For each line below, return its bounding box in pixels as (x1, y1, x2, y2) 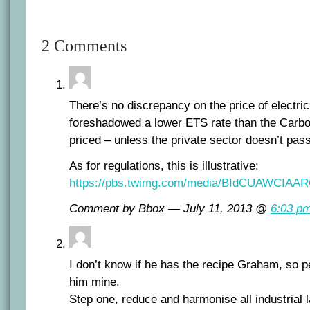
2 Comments (42, 36, 127, 55)
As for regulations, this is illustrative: (69, 158, 259, 172)
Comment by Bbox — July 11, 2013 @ (69, 201, 271, 215)
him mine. (69, 275, 120, 289)
